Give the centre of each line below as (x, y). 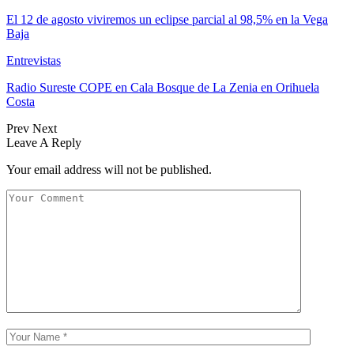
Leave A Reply (44, 142)
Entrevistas (34, 60)
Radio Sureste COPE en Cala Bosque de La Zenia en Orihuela (163, 87)
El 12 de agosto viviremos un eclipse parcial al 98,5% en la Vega (167, 19)
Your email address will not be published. (109, 169)
